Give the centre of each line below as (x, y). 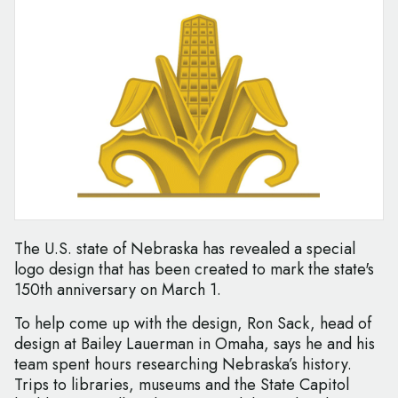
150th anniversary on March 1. (118, 290)
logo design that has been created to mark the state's (194, 270)
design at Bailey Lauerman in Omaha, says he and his (195, 344)
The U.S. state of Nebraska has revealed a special (185, 249)
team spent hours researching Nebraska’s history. (183, 365)
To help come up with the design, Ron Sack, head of (193, 324)
